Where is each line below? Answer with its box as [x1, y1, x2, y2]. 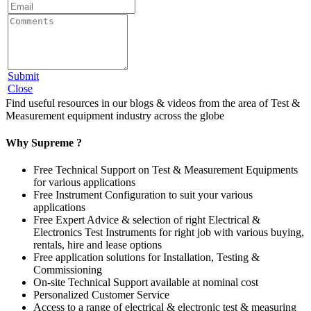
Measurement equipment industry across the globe [6, 109, 224, 121]
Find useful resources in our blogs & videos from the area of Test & [6, 96, 300, 109]
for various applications [33, 176, 135, 189]
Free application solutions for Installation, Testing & [33, 251, 260, 264]
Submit [8, 69, 39, 82]
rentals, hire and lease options [33, 239, 162, 251]
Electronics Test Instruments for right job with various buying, [33, 226, 304, 239]
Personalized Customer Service [33, 289, 169, 301]
